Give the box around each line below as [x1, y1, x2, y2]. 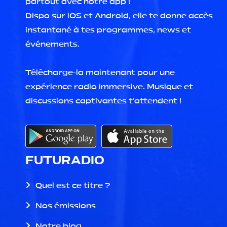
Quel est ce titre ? [35, 180, 110, 190]
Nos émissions [35, 201, 96, 210]
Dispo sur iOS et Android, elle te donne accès [25, 11, 213, 20]
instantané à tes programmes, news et [25, 25, 191, 34]
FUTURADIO [25, 153, 104, 167]
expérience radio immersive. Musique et [25, 82, 193, 91]
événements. [25, 40, 80, 49]
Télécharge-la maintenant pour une [25, 68, 175, 77]
